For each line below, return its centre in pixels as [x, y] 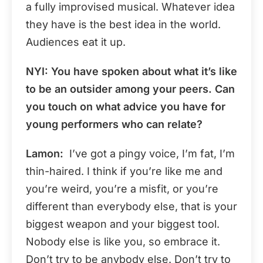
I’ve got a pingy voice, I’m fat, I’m [149, 153]
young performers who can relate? [114, 124]
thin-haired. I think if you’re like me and [124, 171]
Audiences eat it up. [76, 42]
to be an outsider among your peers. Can [130, 89]
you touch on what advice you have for [126, 106]
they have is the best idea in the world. [123, 24]
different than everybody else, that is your [131, 206]
